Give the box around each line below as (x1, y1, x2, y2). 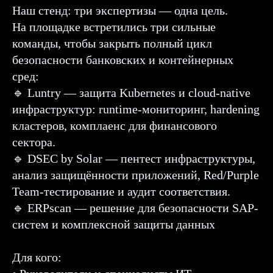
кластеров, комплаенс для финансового (12, 118, 217, 132)
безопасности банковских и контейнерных (12, 52, 233, 66)
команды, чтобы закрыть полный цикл (12, 36, 212, 50)
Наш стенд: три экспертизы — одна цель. (12, 3, 228, 17)
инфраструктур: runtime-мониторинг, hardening (12, 102, 260, 116)
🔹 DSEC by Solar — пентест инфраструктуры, (12, 151, 255, 165)
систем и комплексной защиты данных (12, 217, 215, 231)
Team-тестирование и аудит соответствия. (12, 184, 230, 198)
